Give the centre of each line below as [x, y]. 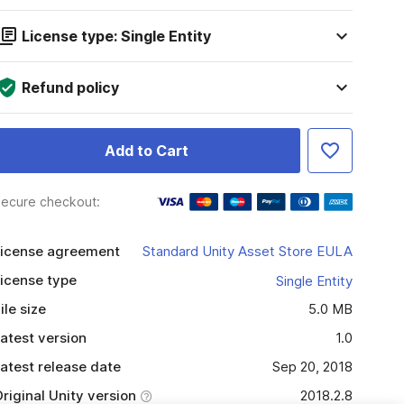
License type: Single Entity [116, 36]
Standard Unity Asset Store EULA [247, 251]
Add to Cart [146, 151]
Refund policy [70, 87]
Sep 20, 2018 [312, 367]
